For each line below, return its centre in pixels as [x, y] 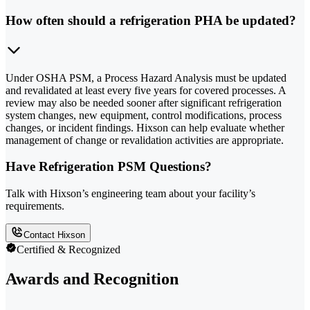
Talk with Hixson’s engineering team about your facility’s [130, 194]
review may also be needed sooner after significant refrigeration [144, 102]
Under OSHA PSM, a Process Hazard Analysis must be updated [146, 77]
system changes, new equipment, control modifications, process [144, 115]
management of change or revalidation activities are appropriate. [145, 140]
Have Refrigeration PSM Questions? [109, 167]
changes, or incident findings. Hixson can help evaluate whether [145, 127]
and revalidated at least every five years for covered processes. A [146, 90]
